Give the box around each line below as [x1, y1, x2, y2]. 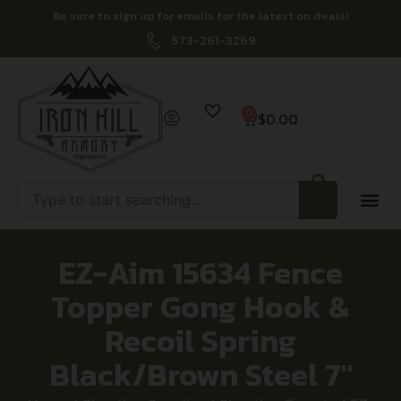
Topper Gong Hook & [51, 282, 350, 330]
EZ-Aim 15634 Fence [58, 248, 343, 296]
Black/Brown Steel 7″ [48, 350, 353, 398]
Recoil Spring [105, 316, 296, 364]
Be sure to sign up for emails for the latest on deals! [53, 7, 348, 24]
